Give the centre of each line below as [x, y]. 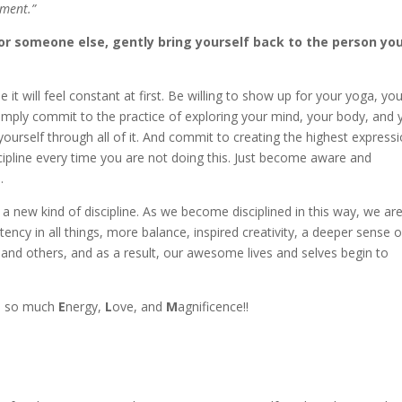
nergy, [86, 307]
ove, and [140, 307]
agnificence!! [214, 307]
